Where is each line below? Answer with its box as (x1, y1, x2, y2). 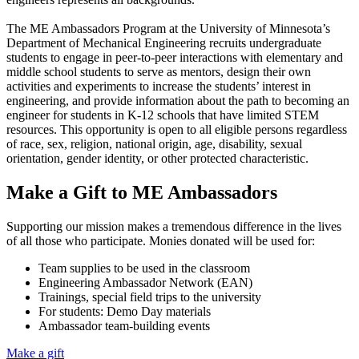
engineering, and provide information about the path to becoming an (6, 94, 349, 108)
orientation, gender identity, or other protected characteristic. (6, 151, 309, 166)
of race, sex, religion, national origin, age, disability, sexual (6, 137, 302, 151)
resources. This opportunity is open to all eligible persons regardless (6, 123, 347, 137)
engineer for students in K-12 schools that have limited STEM (6, 108, 319, 123)
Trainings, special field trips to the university (38, 290, 261, 305)
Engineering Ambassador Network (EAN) (38, 276, 252, 290)
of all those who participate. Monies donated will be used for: (6, 234, 315, 248)
